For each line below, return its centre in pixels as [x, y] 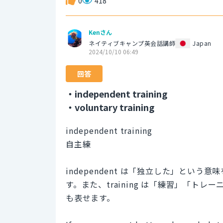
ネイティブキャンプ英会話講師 [132, 43]
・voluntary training [110, 107]
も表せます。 [90, 197]
